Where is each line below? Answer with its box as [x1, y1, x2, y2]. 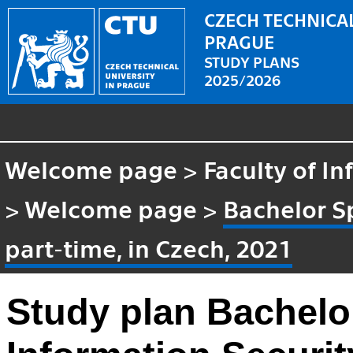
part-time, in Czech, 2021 [5, 232, 293, 262]
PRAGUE [204, 29, 275, 52]
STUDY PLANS [204, 51, 300, 70]
